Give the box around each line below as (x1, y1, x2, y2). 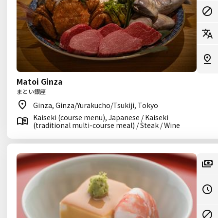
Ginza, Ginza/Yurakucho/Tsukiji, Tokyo (33, 100, 158, 110)
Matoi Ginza (17, 75, 63, 87)
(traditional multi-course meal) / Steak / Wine (33, 120, 180, 130)
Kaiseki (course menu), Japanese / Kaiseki (33, 112, 168, 122)
